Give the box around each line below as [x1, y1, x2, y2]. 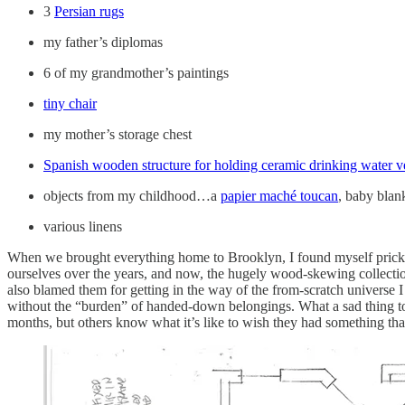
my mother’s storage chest [43, 126, 192, 142]
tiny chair [43, 95, 97, 111]
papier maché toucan [221, 187, 338, 203]
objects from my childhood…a [43, 187, 221, 203]
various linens [43, 218, 122, 234]
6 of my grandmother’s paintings [43, 64, 229, 80]
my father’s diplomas [43, 33, 163, 50]
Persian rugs [54, 3, 124, 19]
